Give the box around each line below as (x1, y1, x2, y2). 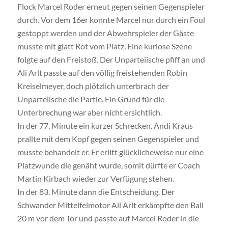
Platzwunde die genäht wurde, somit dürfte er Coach (17, 160, 200, 170)
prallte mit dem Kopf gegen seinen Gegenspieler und (17, 133, 199, 144)
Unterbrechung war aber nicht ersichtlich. (17, 107, 162, 117)
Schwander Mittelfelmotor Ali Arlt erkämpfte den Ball (17, 199, 204, 210)
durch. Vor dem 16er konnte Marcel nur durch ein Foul (17, 14, 205, 24)
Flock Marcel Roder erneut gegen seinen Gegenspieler (17, 1, 205, 11)
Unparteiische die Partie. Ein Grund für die (17, 94, 164, 104)
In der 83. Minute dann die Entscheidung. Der (17, 186, 175, 196)
